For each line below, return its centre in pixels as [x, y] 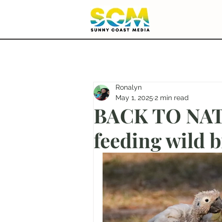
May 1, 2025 [134, 98]
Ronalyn [129, 87]
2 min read [172, 98]
